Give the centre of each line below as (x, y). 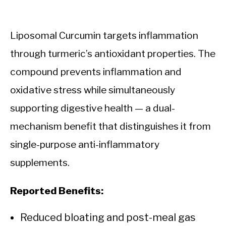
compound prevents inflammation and (96, 71)
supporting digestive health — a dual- (93, 108)
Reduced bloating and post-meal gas (108, 217)
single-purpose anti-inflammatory (85, 144)
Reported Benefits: (57, 190)
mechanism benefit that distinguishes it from (110, 126)
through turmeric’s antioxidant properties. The (113, 53)
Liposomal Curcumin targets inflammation (104, 35)
